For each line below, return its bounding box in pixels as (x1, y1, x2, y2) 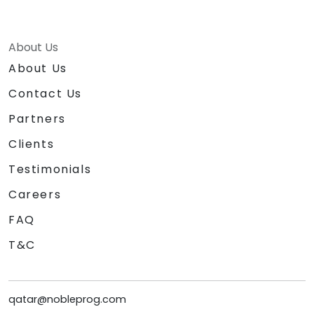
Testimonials (8, 161, 92, 177)
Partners (8, 110, 66, 127)
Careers (8, 186, 62, 203)
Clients (8, 135, 55, 152)
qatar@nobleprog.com (8, 292, 126, 306)
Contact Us (8, 85, 82, 102)
